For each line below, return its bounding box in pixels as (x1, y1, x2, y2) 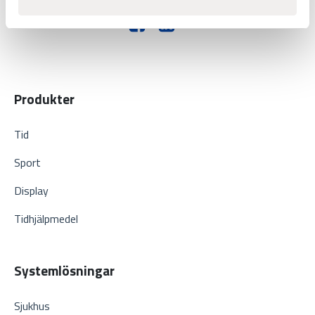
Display (14, 182, 49, 200)
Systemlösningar (14, 260, 115, 281)
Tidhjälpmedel (14, 210, 78, 228)
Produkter (14, 89, 75, 110)
